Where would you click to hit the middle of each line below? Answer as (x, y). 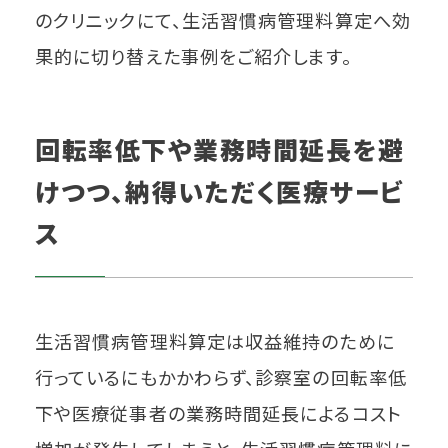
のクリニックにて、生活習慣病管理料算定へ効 (223, 20)
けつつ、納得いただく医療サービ (220, 191)
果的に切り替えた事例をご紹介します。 (193, 56)
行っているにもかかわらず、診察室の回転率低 (221, 377)
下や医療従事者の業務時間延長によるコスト (218, 413)
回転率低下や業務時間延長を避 (219, 149)
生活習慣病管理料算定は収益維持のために (215, 341)
